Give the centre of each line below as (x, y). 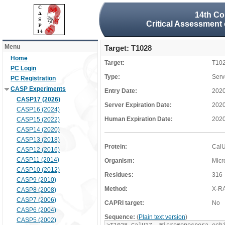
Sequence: (120, 217)
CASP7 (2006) (36, 200)
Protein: (116, 147)
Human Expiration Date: (139, 119)
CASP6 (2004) (36, 210)
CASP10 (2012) (38, 170)
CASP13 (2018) (38, 140)
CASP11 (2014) (38, 160)
